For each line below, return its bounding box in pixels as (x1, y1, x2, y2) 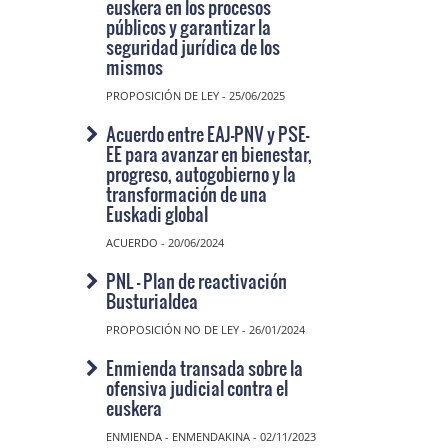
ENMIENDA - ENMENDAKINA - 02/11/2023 (106, 429, 316, 445)
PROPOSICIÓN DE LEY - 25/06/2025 (106, 88, 285, 104)
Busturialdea (106, 287, 198, 315)
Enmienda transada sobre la (106, 354, 303, 382)
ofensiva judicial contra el (106, 374, 288, 402)
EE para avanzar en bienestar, (106, 140, 312, 168)
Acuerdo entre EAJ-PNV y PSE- (106, 120, 309, 148)
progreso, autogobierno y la (106, 160, 296, 188)
